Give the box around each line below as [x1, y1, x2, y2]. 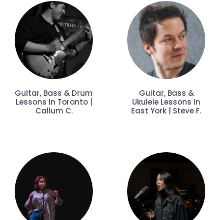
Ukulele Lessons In [132, 97, 200, 108]
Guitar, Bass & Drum [15, 88, 93, 99]
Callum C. [35, 106, 73, 116]
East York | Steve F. [131, 106, 201, 116]
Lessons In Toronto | [15, 97, 92, 108]
